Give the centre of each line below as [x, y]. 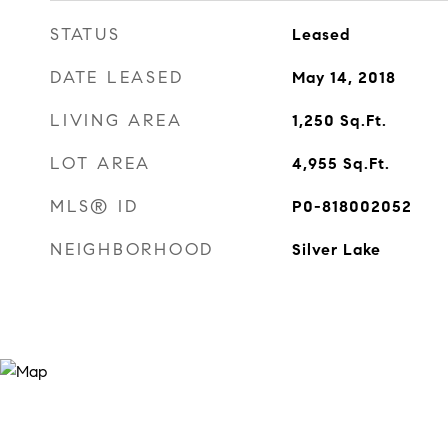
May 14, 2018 [343, 77]
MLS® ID [94, 206]
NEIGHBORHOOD [132, 249]
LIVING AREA [116, 120]
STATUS [85, 34]
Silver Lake [336, 249]
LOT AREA [100, 163]
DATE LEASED [117, 77]
